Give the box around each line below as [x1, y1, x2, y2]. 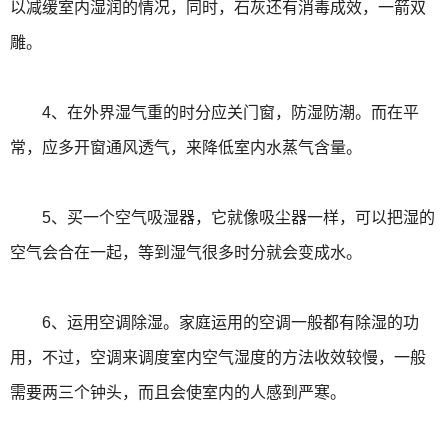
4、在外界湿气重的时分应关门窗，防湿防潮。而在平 [10, 104, 419, 122]
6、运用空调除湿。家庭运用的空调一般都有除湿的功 [10, 314, 419, 332]
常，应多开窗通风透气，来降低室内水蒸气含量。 [10, 139, 362, 157]
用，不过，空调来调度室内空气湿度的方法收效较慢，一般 [10, 349, 426, 367]
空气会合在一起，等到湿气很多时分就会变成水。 [10, 244, 362, 262]
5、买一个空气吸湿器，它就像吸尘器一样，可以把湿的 [10, 209, 435, 227]
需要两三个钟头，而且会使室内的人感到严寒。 [10, 384, 346, 402]
